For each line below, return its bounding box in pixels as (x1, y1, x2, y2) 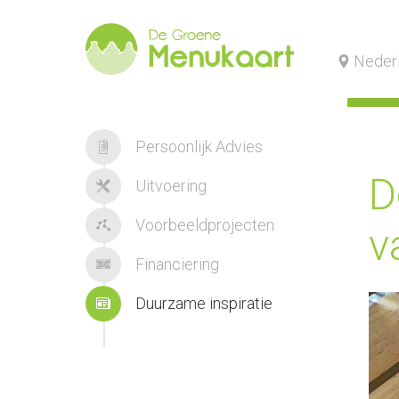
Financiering (132, 255, 219, 273)
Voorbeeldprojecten (132, 216, 274, 234)
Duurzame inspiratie (132, 294, 273, 313)
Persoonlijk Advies (132, 137, 263, 156)
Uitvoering (132, 176, 207, 195)
